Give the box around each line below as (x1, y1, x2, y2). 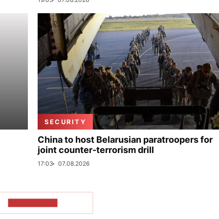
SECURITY (44, 118, 86, 126)
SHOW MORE (8, 198, 58, 207)
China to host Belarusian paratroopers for (38, 134, 213, 145)
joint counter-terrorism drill (38, 145, 154, 155)
